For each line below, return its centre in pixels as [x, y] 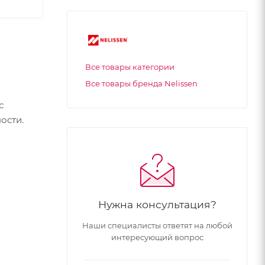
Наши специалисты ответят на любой [157, 225]
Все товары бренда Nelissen [141, 83]
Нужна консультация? [157, 204]
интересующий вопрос [157, 237]
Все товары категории [130, 67]
